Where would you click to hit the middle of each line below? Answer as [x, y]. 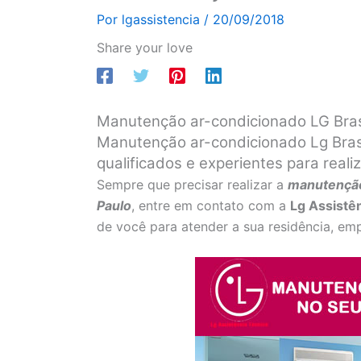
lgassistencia [163, 19]
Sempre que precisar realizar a [192, 184]
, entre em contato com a [211, 205]
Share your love [145, 47]
